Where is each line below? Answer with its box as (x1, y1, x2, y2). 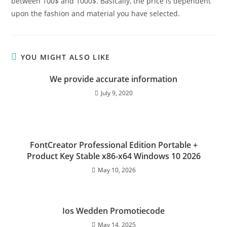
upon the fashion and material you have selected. (11, 8, 180, 18)
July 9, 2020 (100, 88, 133, 97)
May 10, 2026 (97, 165, 136, 174)
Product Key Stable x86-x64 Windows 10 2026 (26, 150, 201, 162)
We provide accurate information (50, 73, 177, 85)
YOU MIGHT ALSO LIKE (20, 52, 110, 62)
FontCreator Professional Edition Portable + (29, 139, 198, 150)
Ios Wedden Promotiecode (62, 205, 165, 216)
